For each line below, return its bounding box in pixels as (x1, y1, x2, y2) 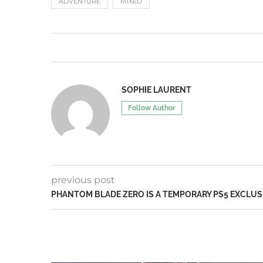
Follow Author (128, 104, 176, 112)
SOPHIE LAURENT (122, 85, 191, 95)
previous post (51, 174, 115, 186)
